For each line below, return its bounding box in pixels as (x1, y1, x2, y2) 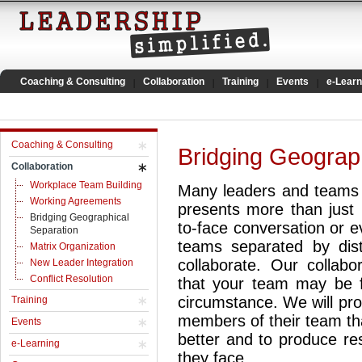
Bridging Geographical (30, 212, 129, 223)
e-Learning (11, 338, 60, 349)
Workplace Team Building (30, 179, 142, 191)
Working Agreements (30, 196, 121, 207)
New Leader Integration (30, 257, 133, 268)
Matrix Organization (30, 241, 116, 252)
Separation (30, 225, 78, 236)
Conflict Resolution (30, 273, 113, 284)
